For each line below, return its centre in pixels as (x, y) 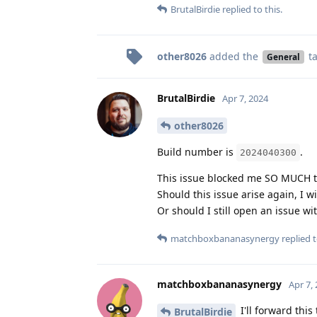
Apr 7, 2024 (245, 99)
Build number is (197, 152)
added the (234, 57)
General (283, 57)
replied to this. (251, 10)
